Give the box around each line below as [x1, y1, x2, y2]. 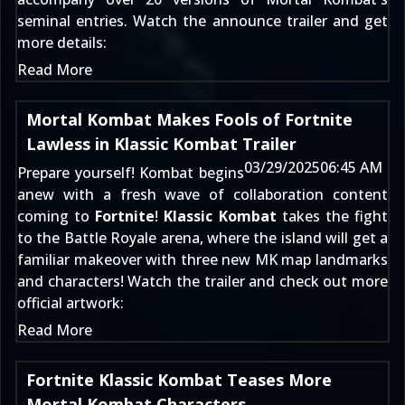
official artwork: [17, 293, 124, 313]
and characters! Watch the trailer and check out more [17, 271, 388, 291]
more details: [17, 33, 107, 52]
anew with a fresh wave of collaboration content [17, 184, 388, 204]
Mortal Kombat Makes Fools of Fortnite [26, 108, 353, 130]
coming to [17, 206, 96, 226]
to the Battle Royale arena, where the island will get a [17, 228, 388, 248]
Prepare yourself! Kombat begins [17, 163, 244, 183]
